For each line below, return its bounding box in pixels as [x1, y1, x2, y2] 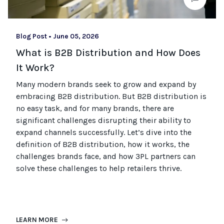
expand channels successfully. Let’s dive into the [16, 127, 191, 137]
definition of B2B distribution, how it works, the [16, 139, 189, 149]
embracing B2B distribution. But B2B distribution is [16, 91, 206, 101]
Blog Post [16, 31, 47, 40]
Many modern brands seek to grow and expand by [16, 79, 196, 89]
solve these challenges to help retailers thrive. [16, 163, 181, 173]
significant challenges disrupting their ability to [16, 115, 191, 125]
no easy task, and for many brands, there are [16, 103, 174, 113]
